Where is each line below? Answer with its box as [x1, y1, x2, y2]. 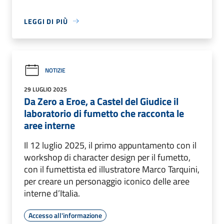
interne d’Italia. [24, 186, 80, 200]
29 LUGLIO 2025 [24, 84, 67, 94]
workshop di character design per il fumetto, [24, 150, 190, 164]
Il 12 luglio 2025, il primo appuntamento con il [24, 138, 196, 152]
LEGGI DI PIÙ [24, 15, 68, 26]
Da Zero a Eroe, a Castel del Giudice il [24, 93, 178, 109]
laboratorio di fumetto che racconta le [24, 105, 184, 121]
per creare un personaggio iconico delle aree [24, 174, 189, 188]
